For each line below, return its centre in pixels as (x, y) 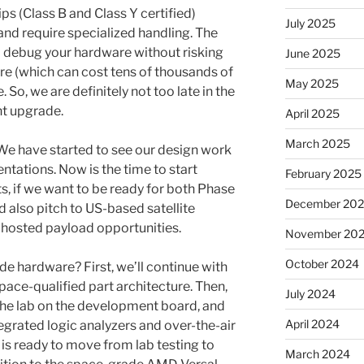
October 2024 (322, 263)
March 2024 (317, 353)
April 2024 (312, 323)
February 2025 (323, 173)
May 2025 (312, 83)
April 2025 (312, 113)
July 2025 (310, 23)
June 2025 (312, 53)
